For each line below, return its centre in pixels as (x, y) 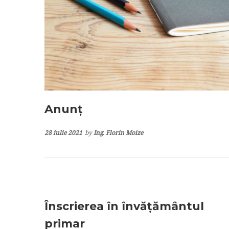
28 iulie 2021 (63, 132)
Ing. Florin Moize (118, 132)
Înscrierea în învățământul (124, 206)
